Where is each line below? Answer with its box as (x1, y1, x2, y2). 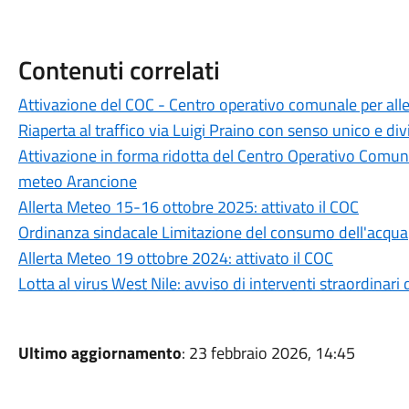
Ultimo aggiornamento (17, 341, 182, 365)
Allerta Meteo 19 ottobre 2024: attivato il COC (17, 246, 333, 270)
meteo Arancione (17, 169, 137, 194)
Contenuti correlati (17, 50, 220, 89)
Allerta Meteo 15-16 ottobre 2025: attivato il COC (17, 194, 359, 219)
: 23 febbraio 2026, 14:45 (181, 341, 355, 365)
